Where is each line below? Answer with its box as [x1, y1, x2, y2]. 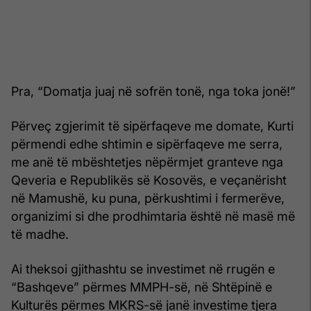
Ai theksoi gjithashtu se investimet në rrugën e [11, 261, 275, 276]
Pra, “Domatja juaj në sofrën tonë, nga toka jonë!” [11, 83, 296, 99]
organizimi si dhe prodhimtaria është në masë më [11, 208, 295, 224]
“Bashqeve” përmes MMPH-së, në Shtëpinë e [11, 279, 272, 294]
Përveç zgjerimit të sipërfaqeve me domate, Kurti [11, 118, 294, 133]
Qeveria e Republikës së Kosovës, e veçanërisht [11, 172, 287, 187]
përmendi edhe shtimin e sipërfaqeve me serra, [11, 136, 283, 151]
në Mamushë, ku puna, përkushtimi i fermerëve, [11, 190, 285, 205]
